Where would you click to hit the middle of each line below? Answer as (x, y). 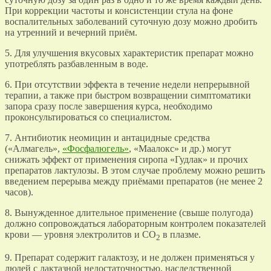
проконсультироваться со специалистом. (88, 117)
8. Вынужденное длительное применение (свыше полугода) (129, 213)
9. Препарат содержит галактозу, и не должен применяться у (130, 258)
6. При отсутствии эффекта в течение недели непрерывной (127, 84)
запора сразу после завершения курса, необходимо (109, 106)
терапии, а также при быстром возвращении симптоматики (128, 95)
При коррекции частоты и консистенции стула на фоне (119, 11)
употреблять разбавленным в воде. (77, 64)
